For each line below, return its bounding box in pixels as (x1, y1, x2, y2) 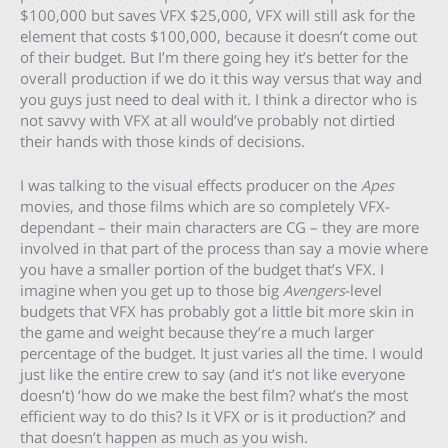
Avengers (283, 279, 345, 300)
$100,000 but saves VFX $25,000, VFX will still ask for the (20, 4, 415, 25)
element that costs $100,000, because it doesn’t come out (20, 25, 417, 46)
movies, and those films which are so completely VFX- (20, 195, 390, 216)
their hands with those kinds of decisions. (20, 130, 305, 151)
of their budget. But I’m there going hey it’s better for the (20, 46, 408, 67)
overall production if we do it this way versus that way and (20, 67, 422, 88)
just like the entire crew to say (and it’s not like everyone (20, 363, 405, 384)
